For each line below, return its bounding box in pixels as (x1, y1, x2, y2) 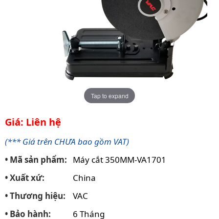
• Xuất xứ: (5, 172, 44, 183)
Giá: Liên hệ (5, 115, 61, 129)
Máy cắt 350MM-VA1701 (71, 154, 166, 165)
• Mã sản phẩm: (5, 154, 67, 165)
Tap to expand (90, 91, 129, 100)
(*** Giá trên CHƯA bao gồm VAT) (5, 136, 129, 147)
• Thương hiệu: (5, 190, 66, 201)
